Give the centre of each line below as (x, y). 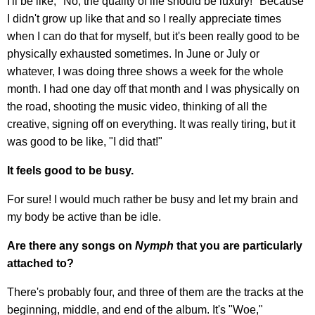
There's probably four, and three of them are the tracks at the (155, 292)
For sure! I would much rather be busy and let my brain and (153, 200)
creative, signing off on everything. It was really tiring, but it (151, 124)
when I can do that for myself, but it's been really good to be (153, 37)
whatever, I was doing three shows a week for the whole (145, 72)
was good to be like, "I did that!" (85, 142)
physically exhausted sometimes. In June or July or (133, 54)
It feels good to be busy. (70, 171)
